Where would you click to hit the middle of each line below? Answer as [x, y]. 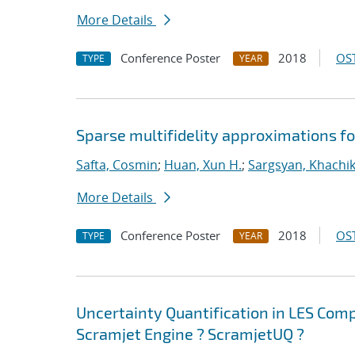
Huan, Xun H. [203, 165]
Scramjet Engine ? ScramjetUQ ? [190, 334]
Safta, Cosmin [117, 165]
